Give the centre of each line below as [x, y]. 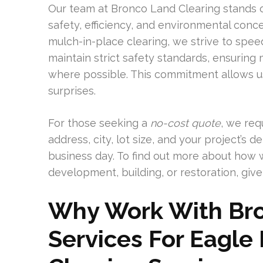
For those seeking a [99, 123]
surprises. [72, 91]
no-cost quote [186, 123]
